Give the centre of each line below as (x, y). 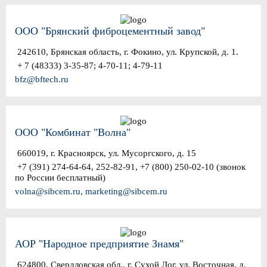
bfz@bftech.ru (42, 80)
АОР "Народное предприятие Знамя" (99, 244)
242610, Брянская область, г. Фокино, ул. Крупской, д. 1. (127, 52)
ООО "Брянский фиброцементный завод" (110, 31)
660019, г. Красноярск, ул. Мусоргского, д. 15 (105, 153)
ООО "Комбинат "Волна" (73, 132)
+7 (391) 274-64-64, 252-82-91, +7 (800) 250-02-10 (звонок (130, 167)
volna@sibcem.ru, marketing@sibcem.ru (91, 191)
